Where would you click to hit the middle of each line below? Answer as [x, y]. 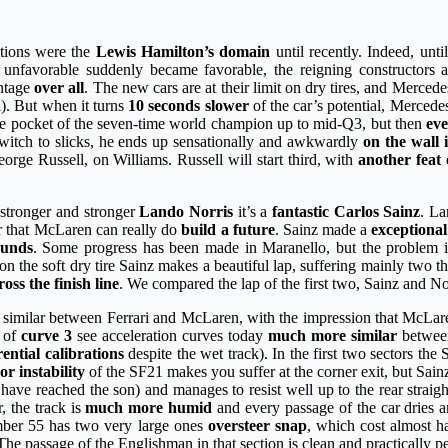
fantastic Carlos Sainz [346, 212]
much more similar [332, 336]
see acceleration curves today [170, 336]
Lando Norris [186, 212]
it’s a [252, 212]
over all [59, 88]
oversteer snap [257, 426]
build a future [228, 230]
